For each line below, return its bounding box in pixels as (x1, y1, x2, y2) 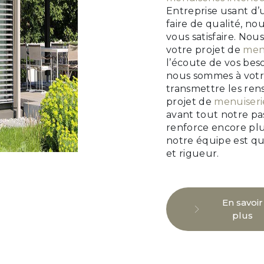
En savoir (222, 197, 263, 209)
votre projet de (166, 44, 243, 56)
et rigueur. (166, 148, 219, 160)
